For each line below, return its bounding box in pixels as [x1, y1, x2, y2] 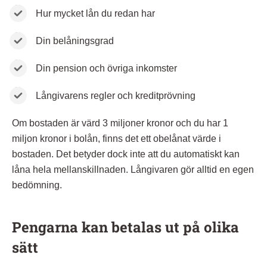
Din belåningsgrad [36, 35, 114, 46]
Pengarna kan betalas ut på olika [12, 217, 239, 237]
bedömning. [12, 179, 62, 190]
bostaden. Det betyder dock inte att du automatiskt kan [12, 148, 240, 159]
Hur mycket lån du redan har [36, 8, 155, 18]
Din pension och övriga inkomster [36, 63, 177, 73]
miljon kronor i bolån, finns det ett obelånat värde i [12, 133, 221, 144]
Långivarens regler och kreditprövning [36, 90, 195, 101]
